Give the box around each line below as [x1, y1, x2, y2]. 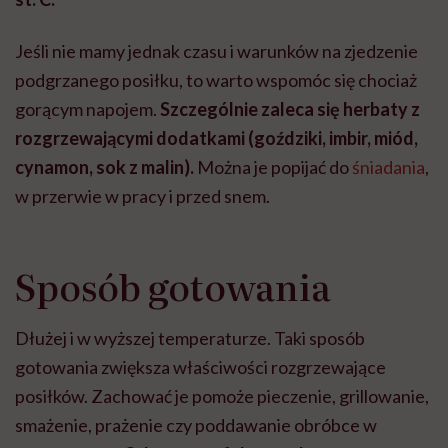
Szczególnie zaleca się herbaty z [160, 97, 420, 120]
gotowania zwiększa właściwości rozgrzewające [15, 355, 386, 378]
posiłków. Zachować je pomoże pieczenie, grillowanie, [15, 384, 429, 407]
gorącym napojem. [15, 97, 160, 120]
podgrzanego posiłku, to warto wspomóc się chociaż [15, 68, 417, 91]
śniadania [352, 155, 425, 178]
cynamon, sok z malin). [15, 155, 194, 178]
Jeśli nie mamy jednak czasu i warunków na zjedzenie [15, 39, 418, 62]
